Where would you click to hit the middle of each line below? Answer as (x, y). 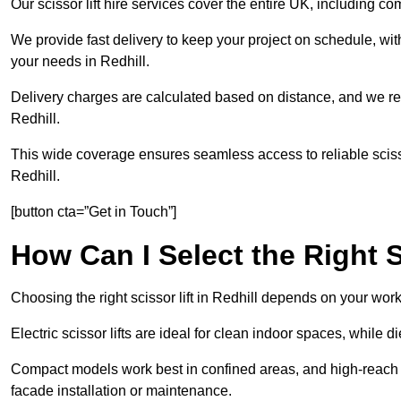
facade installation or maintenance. (121, 391)
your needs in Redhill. (80, 62)
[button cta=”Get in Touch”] (94, 212)
